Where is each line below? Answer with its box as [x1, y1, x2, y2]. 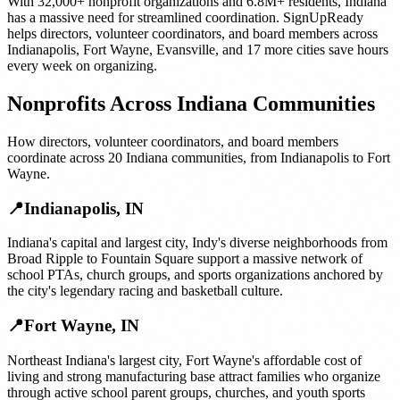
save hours [325, 42, 388, 58]
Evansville [156, 42, 215, 58]
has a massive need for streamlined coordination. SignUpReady [7, 10, 363, 26]
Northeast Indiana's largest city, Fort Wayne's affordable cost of [7, 352, 362, 368]
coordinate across [7, 149, 108, 165]
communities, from [168, 149, 280, 165]
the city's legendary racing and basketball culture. [7, 283, 283, 299]
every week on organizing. [7, 58, 157, 74]
